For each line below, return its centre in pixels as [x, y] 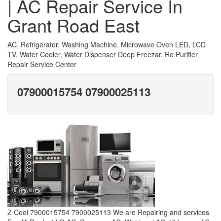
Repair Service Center [42, 64]
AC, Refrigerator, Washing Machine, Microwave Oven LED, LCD [107, 44]
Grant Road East [74, 25]
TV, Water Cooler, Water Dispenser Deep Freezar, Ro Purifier [103, 54]
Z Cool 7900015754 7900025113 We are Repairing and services [108, 212]
